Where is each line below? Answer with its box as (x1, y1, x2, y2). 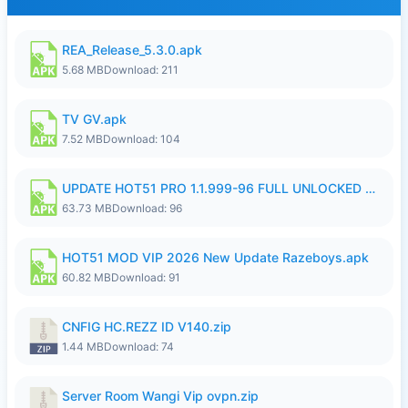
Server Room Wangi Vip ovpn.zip (62, 388, 259, 403)
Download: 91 (111, 270, 180, 284)
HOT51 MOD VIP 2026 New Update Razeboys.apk (62, 250, 369, 265)
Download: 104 (103, 132, 180, 146)
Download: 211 (104, 63, 178, 76)
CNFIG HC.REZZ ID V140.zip (62, 319, 231, 334)
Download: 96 (112, 201, 182, 215)
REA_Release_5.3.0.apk (62, 42, 202, 57)
